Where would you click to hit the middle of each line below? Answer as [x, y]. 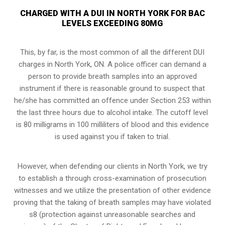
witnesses [31, 190]
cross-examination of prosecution [149, 178]
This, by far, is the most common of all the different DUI [113, 52]
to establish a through [55, 178]
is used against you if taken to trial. [113, 136]
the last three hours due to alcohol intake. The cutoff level [113, 112]
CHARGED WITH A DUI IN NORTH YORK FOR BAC [112, 13]
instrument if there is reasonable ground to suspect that [113, 88]
